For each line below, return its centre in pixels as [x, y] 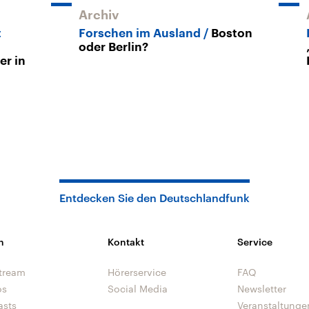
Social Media [138, 289]
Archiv [99, 16]
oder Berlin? [113, 48]
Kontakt [126, 242]
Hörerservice [137, 272]
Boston [232, 34]
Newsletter [261, 289]
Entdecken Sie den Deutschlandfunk [154, 198]
